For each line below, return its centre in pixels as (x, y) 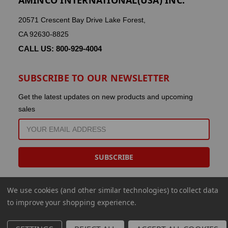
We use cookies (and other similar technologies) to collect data (113, 190)
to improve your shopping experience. (72, 202)
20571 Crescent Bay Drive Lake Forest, (82, 20)
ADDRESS (35, 134)
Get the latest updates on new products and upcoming (105, 96)
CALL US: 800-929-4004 (60, 48)
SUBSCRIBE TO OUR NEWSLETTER (94, 78)
